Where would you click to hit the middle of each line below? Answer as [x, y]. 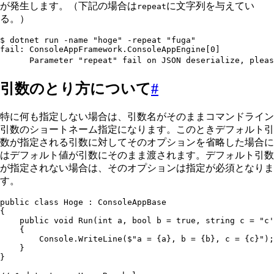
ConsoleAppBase [130, 202]
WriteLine [100, 239]
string [218, 220]
